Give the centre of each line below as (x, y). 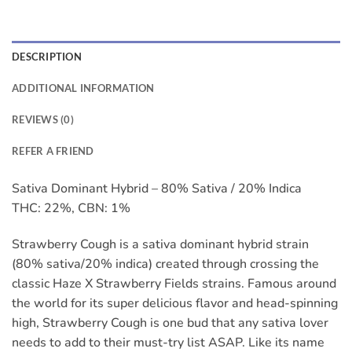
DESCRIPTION (47, 57)
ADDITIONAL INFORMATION (83, 88)
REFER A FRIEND (53, 151)
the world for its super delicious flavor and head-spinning (175, 304)
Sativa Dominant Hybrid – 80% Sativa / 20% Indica (157, 189)
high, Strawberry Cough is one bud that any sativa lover (170, 323)
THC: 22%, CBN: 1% (71, 209)
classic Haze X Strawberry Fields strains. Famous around (174, 284)
